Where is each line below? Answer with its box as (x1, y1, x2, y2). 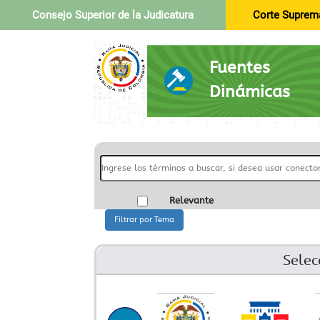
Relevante (169, 195, 214, 206)
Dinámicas (209, 81, 291, 101)
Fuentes (209, 57, 271, 77)
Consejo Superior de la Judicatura (32, 9, 194, 21)
